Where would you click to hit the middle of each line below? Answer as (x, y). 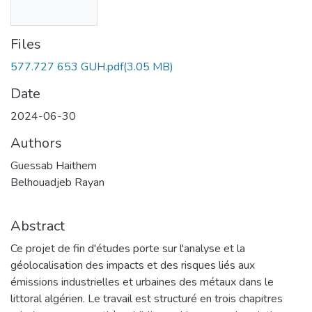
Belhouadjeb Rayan (57, 182)
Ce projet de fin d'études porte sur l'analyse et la (128, 248)
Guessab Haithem (54, 165)
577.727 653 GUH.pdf (67, 67)
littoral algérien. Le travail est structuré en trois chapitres (147, 298)
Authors (36, 143)
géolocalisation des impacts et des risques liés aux (133, 265)
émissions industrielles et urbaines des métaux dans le (142, 282)
